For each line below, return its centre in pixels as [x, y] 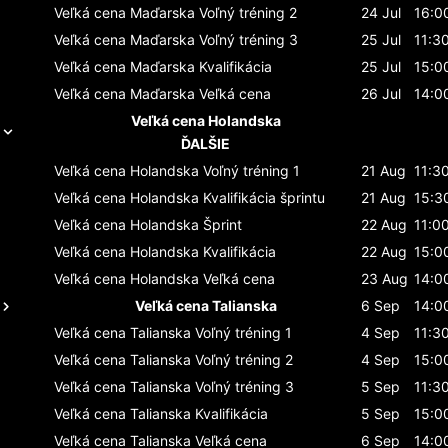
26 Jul [381, 93]
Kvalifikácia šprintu [264, 197]
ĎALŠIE [205, 143]
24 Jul [381, 12]
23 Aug [384, 278]
